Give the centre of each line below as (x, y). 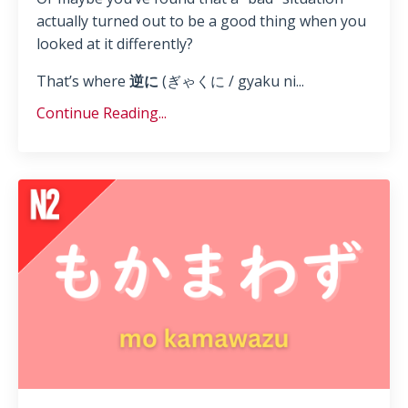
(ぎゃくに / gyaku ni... (231, 82)
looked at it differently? (115, 44)
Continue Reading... (102, 113)
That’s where (83, 82)
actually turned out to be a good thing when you (201, 21)
